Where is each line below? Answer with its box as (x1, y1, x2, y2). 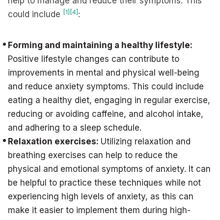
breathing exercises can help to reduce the (8, 150, 178, 160)
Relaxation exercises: (8, 137, 101, 146)
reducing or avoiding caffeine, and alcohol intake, (8, 109, 203, 119)
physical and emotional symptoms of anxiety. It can (8, 164, 211, 174)
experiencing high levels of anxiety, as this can (8, 192, 193, 201)
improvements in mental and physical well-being (8, 68, 199, 78)
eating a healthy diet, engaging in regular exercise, (8, 95, 210, 105)
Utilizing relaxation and (101, 137, 191, 146)
